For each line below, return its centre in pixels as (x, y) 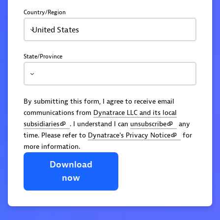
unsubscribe (148, 124)
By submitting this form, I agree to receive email (99, 101)
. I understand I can (100, 124)
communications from (58, 113)
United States (55, 30)
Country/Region (45, 12)
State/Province (43, 56)
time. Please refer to (56, 135)
